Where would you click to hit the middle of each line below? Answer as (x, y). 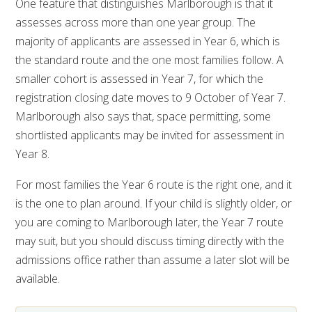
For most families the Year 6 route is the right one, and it (154, 185)
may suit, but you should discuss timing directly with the (150, 241)
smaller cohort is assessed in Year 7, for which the (140, 78)
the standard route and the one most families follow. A (150, 60)
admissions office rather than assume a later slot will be (153, 260)
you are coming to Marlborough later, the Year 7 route (150, 223)
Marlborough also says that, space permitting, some (143, 116)
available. (38, 279)
